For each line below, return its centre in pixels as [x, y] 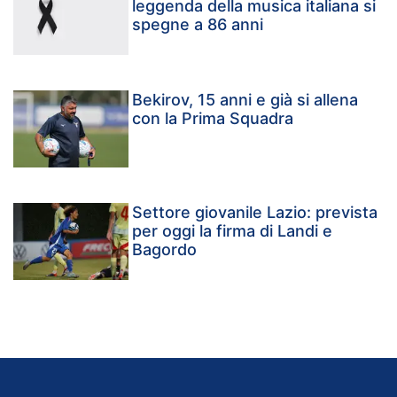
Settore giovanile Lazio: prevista [255, 212]
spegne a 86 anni [198, 25]
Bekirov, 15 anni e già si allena [245, 99]
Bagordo [165, 249]
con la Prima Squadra [213, 118]
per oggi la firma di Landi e [233, 230]
